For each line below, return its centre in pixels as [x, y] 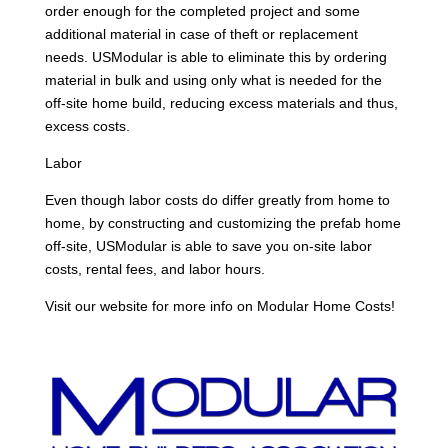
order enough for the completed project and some [202, 10]
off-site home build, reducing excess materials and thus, [221, 102]
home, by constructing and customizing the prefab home [222, 222]
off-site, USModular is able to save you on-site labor [208, 245]
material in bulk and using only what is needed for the [213, 79]
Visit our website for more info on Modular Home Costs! [219, 305]
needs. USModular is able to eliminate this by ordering [215, 56]
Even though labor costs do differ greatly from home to [217, 199]
